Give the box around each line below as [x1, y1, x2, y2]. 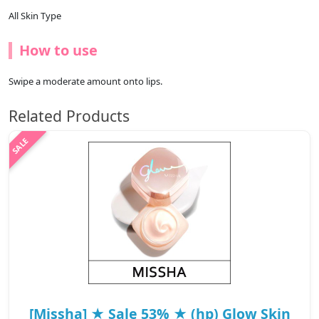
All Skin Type [9, 9, 61, 23]
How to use [19, 41, 98, 61]
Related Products [9, 105, 130, 127]
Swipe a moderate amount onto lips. [9, 75, 162, 88]
